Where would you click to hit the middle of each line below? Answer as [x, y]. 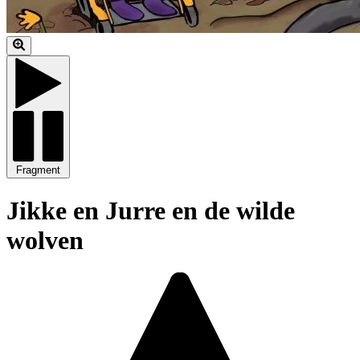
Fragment [38, 170]
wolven [45, 240]
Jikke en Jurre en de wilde [151, 210]
